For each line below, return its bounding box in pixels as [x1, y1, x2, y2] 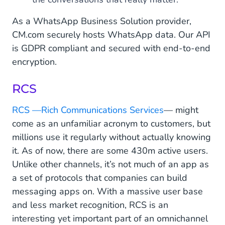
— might [164, 104, 198, 117]
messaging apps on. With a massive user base [12, 185, 203, 198]
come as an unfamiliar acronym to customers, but [12, 118, 210, 130]
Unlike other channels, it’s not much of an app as [12, 158, 209, 171]
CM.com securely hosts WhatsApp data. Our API [12, 29, 210, 41]
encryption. [12, 56, 57, 68]
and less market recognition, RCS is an [12, 199, 168, 211]
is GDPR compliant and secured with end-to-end [12, 42, 210, 55]
